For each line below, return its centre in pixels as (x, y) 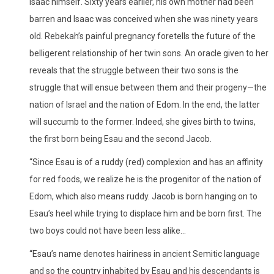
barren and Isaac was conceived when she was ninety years (144, 19)
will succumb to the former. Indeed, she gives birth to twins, (143, 121)
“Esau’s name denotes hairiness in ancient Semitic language (145, 254)
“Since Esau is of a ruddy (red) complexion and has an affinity (146, 162)
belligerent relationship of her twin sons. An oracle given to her (149, 53)
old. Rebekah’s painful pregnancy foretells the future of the (143, 36)
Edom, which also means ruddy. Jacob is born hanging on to (143, 196)
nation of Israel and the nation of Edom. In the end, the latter (145, 104)
